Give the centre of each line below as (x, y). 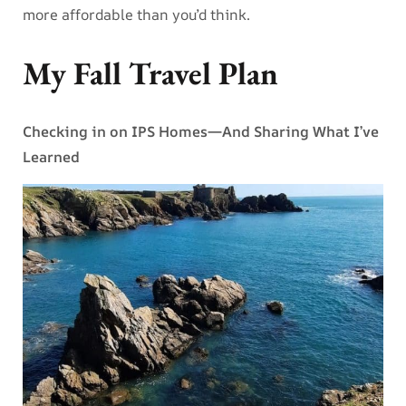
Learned (51, 157)
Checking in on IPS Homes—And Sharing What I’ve (201, 132)
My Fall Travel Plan (150, 73)
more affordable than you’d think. (136, 15)
